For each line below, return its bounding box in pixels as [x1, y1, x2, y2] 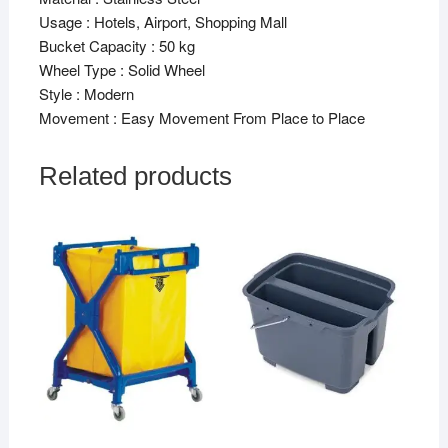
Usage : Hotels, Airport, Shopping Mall [38, 11, 287, 33]
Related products [38, 161, 232, 192]
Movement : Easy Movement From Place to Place [38, 107, 365, 129]
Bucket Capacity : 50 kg [38, 35, 195, 57]
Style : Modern [38, 83, 134, 105]
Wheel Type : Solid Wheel [38, 59, 205, 81]
